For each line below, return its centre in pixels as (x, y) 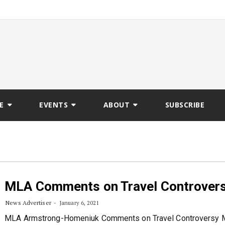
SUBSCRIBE (185, 105)
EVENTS (53, 105)
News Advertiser (28, 203)
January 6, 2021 (79, 203)
